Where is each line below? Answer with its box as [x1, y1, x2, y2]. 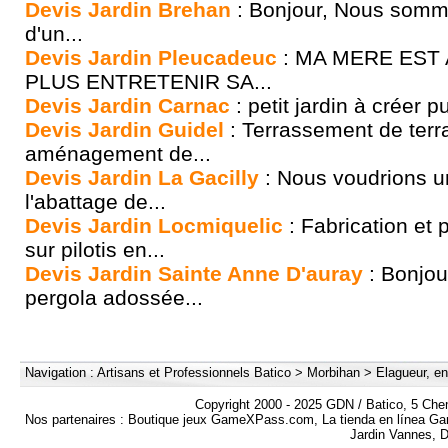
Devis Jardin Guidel [25, 118, 224, 141]
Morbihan [307, 365, 360, 381]
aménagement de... [25, 142, 211, 165]
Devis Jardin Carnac [25, 94, 230, 117]
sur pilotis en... [25, 238, 165, 261]
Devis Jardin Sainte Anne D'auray [25, 262, 363, 285]
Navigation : [21, 365, 97, 381]
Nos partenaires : [24, 412, 128, 427]
